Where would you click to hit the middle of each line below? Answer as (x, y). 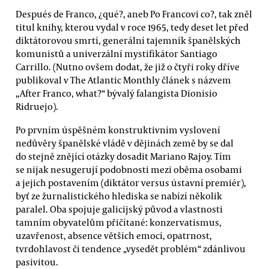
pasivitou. (37, 261)
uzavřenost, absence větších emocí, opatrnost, (114, 235)
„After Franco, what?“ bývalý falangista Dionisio (116, 93)
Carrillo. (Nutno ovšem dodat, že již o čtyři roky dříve (128, 66)
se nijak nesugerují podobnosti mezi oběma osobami (129, 169)
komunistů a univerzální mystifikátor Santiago (116, 53)
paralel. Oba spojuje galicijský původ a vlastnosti (119, 209)
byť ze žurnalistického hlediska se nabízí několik (119, 195)
